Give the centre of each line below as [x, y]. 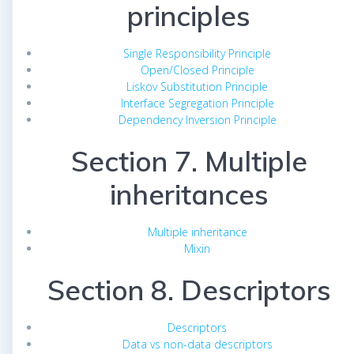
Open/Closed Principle [197, 70]
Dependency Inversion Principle [197, 120]
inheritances [189, 195]
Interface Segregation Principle [197, 104]
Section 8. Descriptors [189, 290]
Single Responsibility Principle [197, 54]
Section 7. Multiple [189, 162]
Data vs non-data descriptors [197, 345]
